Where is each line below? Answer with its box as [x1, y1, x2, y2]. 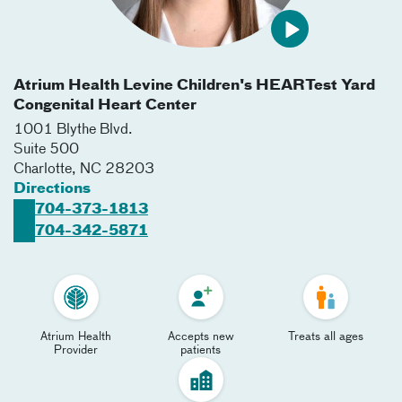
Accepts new [167, 331, 234, 343]
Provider [54, 345, 99, 356]
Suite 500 [13, 143, 79, 157]
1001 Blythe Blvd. [13, 123, 133, 137]
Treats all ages [288, 331, 364, 343]
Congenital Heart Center [13, 99, 197, 113]
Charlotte [13, 162, 72, 177]
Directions [13, 182, 91, 197]
